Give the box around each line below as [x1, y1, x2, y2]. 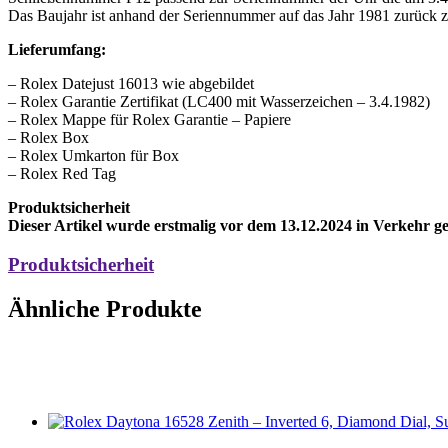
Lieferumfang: [8, 41, 106, 59]
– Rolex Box [8, 129, 89, 147]
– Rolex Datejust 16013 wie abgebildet [8, 75, 254, 93]
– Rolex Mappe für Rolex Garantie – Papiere [8, 111, 291, 129]
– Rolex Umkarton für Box [8, 147, 179, 165]
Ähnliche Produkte [8, 295, 202, 322]
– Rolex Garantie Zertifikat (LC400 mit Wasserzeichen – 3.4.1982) [8, 93, 430, 111]
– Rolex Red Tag [8, 165, 116, 183]
